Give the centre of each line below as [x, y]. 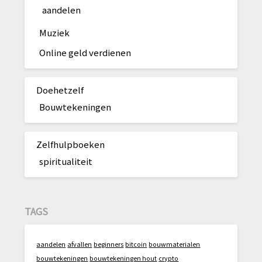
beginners [109, 244]
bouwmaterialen [175, 244]
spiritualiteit [66, 161]
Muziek [55, 32]
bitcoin [136, 244]
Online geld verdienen [85, 52]
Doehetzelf [60, 89]
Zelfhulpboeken [71, 144]
